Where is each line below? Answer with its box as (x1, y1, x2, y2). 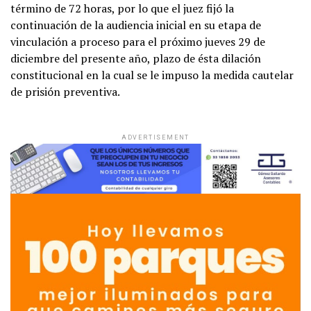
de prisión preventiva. (10, 84, 120, 100)
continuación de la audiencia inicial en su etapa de (10, 17, 261, 33)
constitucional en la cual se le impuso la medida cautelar (10, 67, 294, 83)
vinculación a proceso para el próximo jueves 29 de (10, 34, 265, 50)
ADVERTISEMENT (121, 134, 190, 142)
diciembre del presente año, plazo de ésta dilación (10, 51, 261, 67)
